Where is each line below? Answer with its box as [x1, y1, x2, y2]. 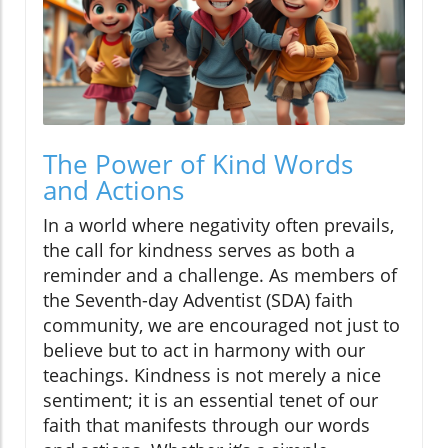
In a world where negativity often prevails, [43, 213, 394, 238]
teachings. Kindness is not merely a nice [43, 363, 381, 388]
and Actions [43, 172, 184, 209]
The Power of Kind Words [43, 146, 353, 183]
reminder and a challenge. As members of [43, 263, 397, 288]
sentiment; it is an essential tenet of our [43, 388, 378, 413]
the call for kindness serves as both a [43, 238, 355, 263]
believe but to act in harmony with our [43, 338, 365, 363]
